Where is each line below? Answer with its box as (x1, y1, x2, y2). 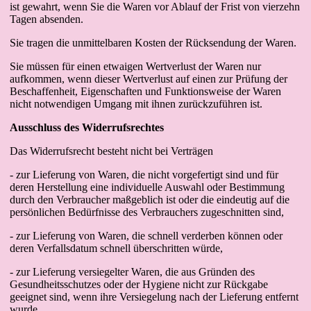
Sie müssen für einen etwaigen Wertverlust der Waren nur (10, 60, 261, 72)
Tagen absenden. (10, 13, 83, 25)
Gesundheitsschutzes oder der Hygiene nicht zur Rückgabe (10, 278, 268, 290)
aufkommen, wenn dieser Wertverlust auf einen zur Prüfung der (10, 73, 287, 85)
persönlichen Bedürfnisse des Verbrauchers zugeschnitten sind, (10, 206, 284, 218)
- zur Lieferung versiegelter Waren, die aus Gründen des (10, 266, 255, 278)
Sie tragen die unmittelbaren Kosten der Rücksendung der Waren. (10, 37, 296, 49)
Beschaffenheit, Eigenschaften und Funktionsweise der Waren (10, 85, 281, 97)
